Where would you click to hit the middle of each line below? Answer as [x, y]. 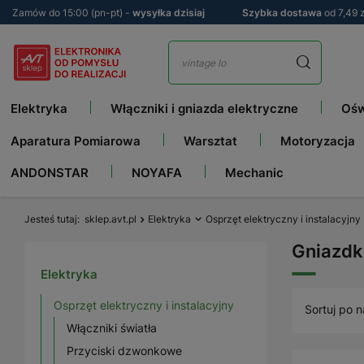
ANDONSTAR [50, 173]
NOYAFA [157, 173]
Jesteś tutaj [51, 219]
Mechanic [254, 173]
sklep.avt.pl [110, 219]
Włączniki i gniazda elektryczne [204, 108]
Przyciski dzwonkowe [124, 351]
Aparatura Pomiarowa [76, 141]
